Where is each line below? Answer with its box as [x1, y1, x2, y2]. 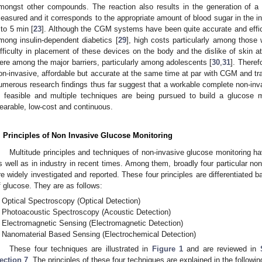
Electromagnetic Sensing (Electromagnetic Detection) [2, 218, 184, 227]
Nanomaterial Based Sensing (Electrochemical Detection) [2, 229, 196, 239]
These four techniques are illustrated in [9, 244, 152, 254]
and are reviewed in [182, 244, 260, 254]
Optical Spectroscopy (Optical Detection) [2, 196, 141, 205]
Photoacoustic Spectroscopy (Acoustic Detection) [2, 207, 171, 216]
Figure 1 [151, 244, 183, 254]
